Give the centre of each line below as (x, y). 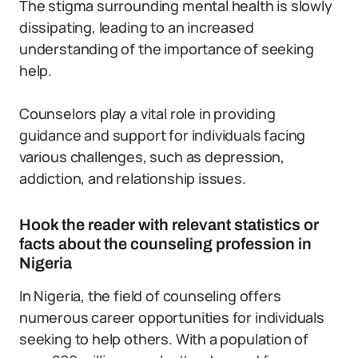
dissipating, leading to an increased (137, 27)
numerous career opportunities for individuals (172, 317)
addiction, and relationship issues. (133, 178)
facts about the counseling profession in (165, 244)
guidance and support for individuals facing (163, 135)
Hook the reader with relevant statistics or (169, 225)
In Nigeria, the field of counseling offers (150, 296)
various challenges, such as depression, (152, 157)
